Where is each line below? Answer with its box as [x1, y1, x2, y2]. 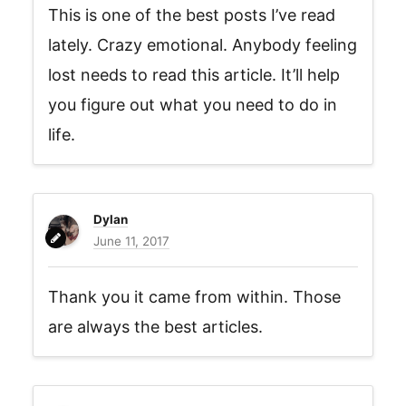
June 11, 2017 [93, 234, 170, 248]
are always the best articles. [48, 317, 263, 336]
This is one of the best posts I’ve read [48, 5, 335, 24]
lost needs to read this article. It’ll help [48, 65, 340, 84]
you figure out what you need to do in [48, 95, 337, 114]
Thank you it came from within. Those [48, 287, 341, 306]
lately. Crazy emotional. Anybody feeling [48, 35, 357, 54]
